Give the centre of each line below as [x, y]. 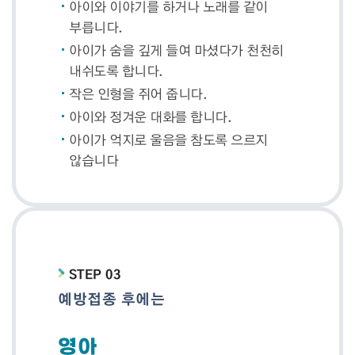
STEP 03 [95, 274]
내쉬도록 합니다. [116, 71]
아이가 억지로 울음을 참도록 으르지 [168, 139]
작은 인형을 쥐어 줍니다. [138, 94]
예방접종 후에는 [112, 298]
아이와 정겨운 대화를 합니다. [151, 116]
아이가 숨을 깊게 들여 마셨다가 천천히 [176, 50]
